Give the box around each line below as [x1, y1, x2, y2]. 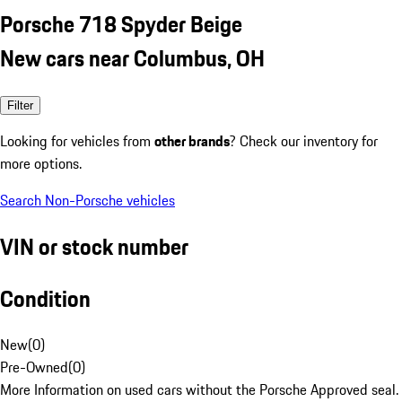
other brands [154, 129, 230, 152]
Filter [7, 98, 33, 112]
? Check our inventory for [230, 129, 378, 152]
